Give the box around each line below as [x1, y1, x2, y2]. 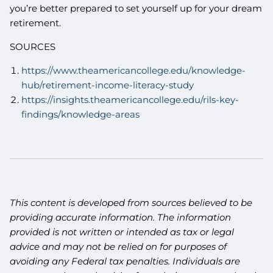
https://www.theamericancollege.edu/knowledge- [21, 65, 246, 77]
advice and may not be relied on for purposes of [10, 241, 227, 253]
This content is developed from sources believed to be [10, 197, 253, 209]
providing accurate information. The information [10, 211, 232, 224]
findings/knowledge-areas [21, 108, 140, 121]
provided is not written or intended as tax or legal [10, 226, 235, 238]
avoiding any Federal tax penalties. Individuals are [10, 255, 241, 268]
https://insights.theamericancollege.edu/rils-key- [21, 94, 239, 106]
